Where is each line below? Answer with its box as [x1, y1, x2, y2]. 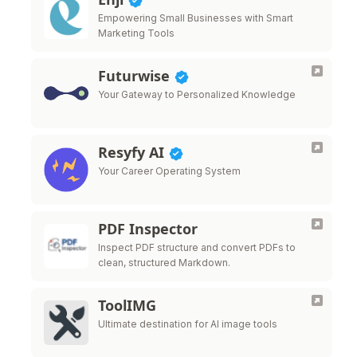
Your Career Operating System [98, 165, 241, 177]
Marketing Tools [98, 27, 175, 39]
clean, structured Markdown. [98, 257, 230, 269]
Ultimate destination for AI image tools [98, 318, 277, 330]
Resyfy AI [98, 143, 168, 162]
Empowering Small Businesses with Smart [98, 12, 293, 24]
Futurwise [98, 66, 174, 85]
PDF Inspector [98, 219, 198, 238]
